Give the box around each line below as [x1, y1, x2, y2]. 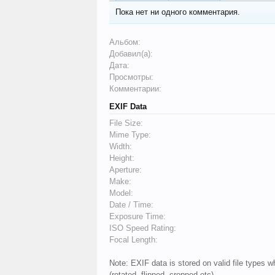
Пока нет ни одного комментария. [115, 7, 240, 17]
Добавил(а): [109, 49, 153, 58]
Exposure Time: [109, 212, 166, 221]
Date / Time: [109, 200, 153, 209]
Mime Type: [109, 130, 151, 139]
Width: [109, 142, 132, 151]
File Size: [109, 118, 143, 128]
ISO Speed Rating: [109, 223, 176, 233]
